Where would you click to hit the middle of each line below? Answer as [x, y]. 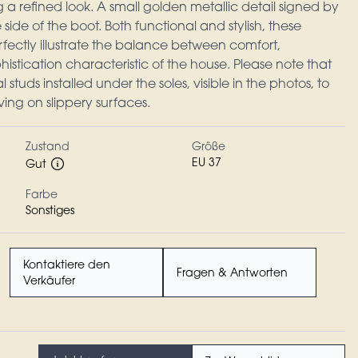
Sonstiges [50, 212]
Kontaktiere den [67, 266]
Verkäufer [49, 282]
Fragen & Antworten [232, 274]
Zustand [48, 148]
